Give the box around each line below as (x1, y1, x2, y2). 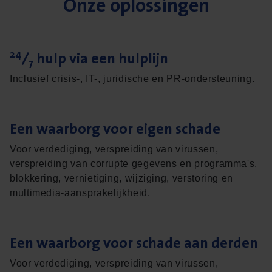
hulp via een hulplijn (33, 46, 168, 70)
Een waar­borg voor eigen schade (10, 117, 220, 141)
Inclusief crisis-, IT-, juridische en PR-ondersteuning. (10, 73, 255, 84)
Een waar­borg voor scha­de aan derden (10, 231, 258, 255)
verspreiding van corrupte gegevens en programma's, (10, 158, 258, 169)
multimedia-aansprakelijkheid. (10, 188, 151, 199)
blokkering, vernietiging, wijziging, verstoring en (10, 173, 234, 184)
